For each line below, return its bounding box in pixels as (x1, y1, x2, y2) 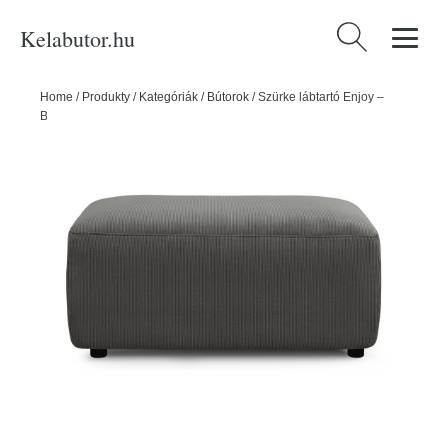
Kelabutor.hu (20, 23, 135, 53)
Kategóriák (139, 90, 198, 104)
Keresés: (332, 25, 395, 43)
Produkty (82, 90, 130, 104)
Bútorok (207, 90, 249, 104)
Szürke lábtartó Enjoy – (258, 90, 384, 104)
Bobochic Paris (40, 109, 122, 123)
